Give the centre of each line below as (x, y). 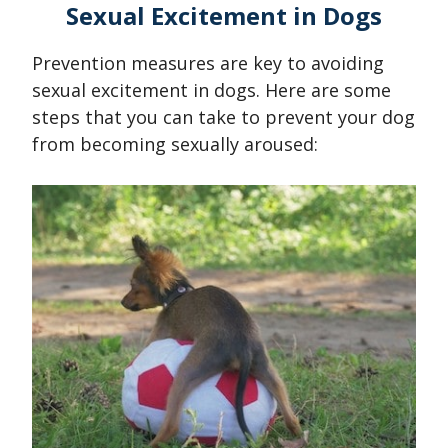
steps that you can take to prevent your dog (223, 117)
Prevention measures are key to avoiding (208, 63)
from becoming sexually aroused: (175, 144)
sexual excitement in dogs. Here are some (211, 90)
